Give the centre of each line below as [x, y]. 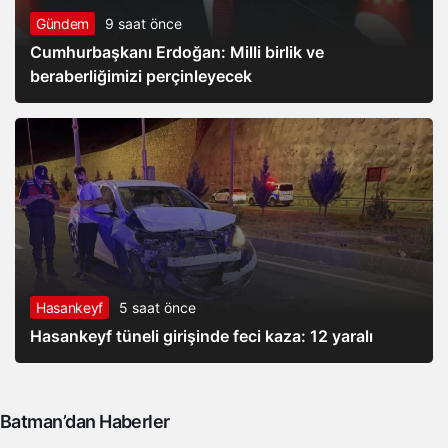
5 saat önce [157, 307]
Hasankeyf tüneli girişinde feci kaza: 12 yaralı [201, 335]
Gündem [62, 24]
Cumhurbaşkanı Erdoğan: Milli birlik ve [177, 52]
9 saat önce [143, 24]
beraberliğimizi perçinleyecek [141, 76]
